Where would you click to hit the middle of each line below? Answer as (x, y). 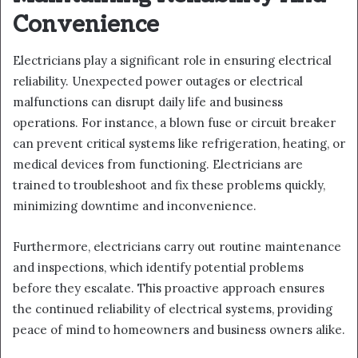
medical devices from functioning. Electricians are (158, 165)
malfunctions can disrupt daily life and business (148, 102)
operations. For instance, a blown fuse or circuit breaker (174, 123)
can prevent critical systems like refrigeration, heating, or (179, 144)
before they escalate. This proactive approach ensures (169, 288)
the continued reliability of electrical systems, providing (173, 309)
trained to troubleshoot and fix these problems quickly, (169, 185)
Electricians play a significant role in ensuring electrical (172, 61)
